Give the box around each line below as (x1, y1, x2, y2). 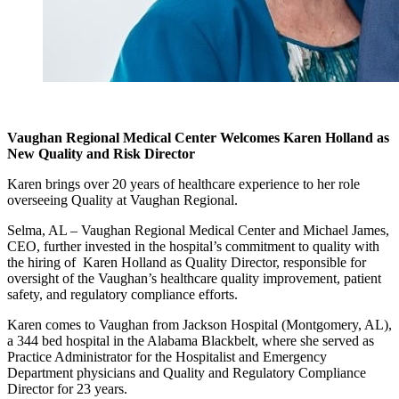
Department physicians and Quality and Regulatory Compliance (7, 364, 366, 380)
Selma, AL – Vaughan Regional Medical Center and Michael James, (7, 222, 389, 238)
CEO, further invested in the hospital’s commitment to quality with (7, 238, 379, 254)
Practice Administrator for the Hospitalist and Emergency (7, 348, 327, 364)
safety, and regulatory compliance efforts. (7, 286, 238, 302)
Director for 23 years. (7, 380, 127, 396)
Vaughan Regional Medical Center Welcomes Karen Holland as (7, 129, 389, 145)
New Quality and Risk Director (7, 145, 195, 161)
